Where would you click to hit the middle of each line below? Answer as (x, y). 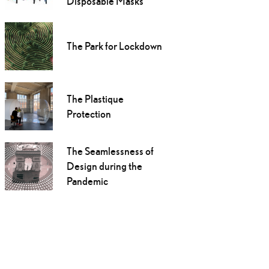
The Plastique (95, 99)
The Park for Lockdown (114, 46)
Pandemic (87, 181)
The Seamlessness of (110, 151)
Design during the (104, 166)
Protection (89, 114)
